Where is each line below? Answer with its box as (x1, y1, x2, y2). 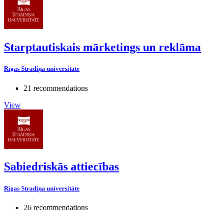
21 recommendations (24, 83, 88, 92)
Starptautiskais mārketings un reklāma (4, 41, 201, 54)
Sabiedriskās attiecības (4, 160, 119, 173)
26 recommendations (24, 203, 88, 212)
